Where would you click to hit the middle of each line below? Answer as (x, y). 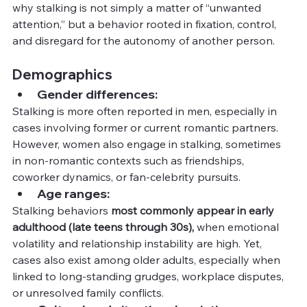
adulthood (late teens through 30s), (103, 226)
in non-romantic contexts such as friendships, (130, 160)
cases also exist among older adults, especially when (148, 259)
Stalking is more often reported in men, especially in (146, 111)
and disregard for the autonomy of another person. (144, 40)
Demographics (62, 74)
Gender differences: (97, 94)
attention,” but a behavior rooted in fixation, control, (146, 24)
